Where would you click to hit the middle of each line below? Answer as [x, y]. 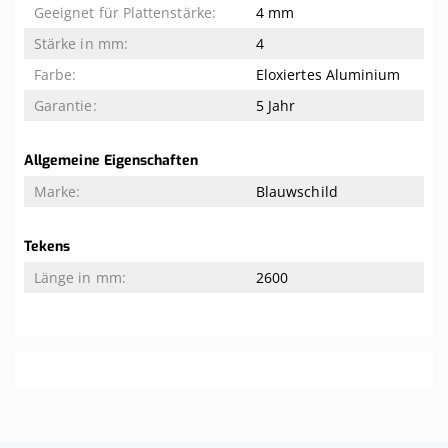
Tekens [47, 247]
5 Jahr [276, 106]
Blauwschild [297, 192]
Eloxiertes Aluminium [328, 75]
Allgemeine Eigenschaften [111, 161]
